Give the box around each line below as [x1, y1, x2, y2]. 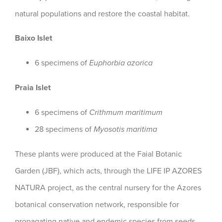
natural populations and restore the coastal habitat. [15, 9, 190, 19]
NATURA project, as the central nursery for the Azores [15, 183, 201, 193]
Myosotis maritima [94, 124, 157, 134]
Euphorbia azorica [89, 58, 153, 68]
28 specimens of [35, 124, 94, 134]
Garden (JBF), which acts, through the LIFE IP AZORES [15, 166, 202, 176]
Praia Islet [15, 83, 51, 93]
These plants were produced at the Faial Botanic [15, 149, 182, 159]
